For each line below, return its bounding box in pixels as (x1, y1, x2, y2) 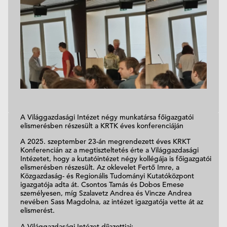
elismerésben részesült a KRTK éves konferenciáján (20, 121, 183, 130)
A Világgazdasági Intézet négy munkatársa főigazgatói (20, 112, 194, 122)
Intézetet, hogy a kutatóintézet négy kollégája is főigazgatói (20, 154, 211, 164)
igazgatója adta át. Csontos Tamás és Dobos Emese (20, 180, 184, 190)
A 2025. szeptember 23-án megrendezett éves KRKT (20, 137, 191, 146)
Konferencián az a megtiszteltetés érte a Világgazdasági (20, 145, 199, 155)
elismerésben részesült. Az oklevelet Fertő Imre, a (20, 163, 179, 172)
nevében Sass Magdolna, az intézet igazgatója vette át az (20, 197, 203, 207)
